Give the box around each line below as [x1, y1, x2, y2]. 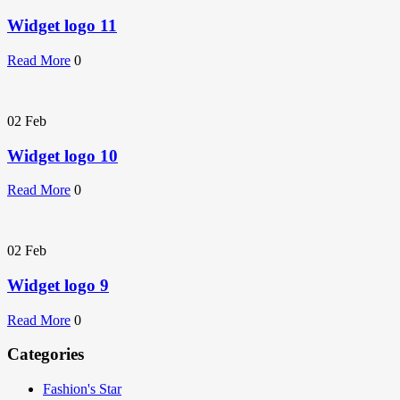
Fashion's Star [43, 381, 121, 397]
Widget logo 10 [7, 146, 118, 165]
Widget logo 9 [7, 275, 109, 295]
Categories [7, 345, 84, 364]
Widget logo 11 [7, 16, 117, 36]
